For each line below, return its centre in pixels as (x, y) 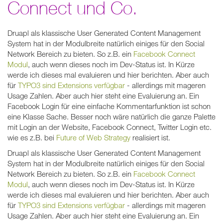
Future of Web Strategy (93, 137)
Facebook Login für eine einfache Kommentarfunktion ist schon (109, 106)
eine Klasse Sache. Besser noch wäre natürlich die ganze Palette (111, 116)
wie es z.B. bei (32, 137)
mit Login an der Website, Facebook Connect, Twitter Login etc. (110, 127)
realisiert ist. (150, 137)
